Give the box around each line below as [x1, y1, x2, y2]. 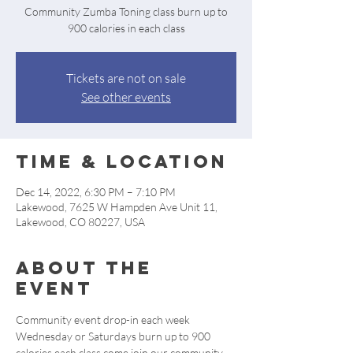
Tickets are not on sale [66, 70, 186, 86]
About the [16, 257, 152, 279]
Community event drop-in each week [16, 313, 192, 326]
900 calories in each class [67, 21, 185, 35]
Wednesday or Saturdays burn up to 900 [16, 329, 213, 343]
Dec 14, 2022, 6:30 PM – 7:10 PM [16, 185, 176, 199]
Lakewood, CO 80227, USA [16, 215, 145, 229]
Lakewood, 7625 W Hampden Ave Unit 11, [16, 200, 217, 214]
